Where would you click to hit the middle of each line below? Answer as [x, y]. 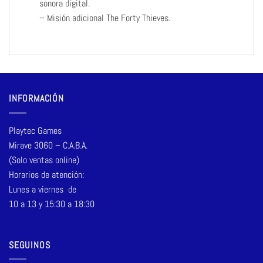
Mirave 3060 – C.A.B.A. [48, 145]
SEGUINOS [30, 245]
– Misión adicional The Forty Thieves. [104, 18]
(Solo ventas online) [44, 160]
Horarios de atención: [46, 174]
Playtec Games [35, 130]
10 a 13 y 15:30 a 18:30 [52, 204]
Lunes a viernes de [43, 189]
